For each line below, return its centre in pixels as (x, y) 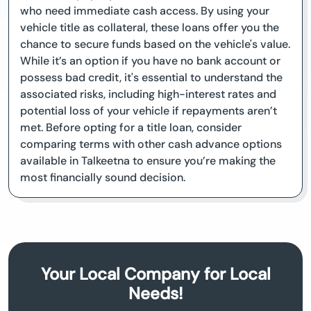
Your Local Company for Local (155, 274)
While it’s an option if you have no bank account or (150, 61)
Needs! (155, 294)
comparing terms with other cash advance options (151, 144)
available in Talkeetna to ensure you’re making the (148, 161)
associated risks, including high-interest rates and (148, 94)
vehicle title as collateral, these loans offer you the (150, 28)
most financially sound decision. (103, 178)
